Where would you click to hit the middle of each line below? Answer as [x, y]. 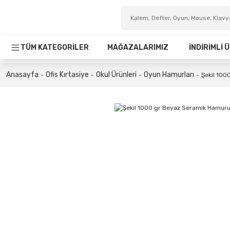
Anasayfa [22, 75]
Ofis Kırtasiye [67, 75]
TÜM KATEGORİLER [55, 47]
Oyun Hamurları [169, 75]
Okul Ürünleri [116, 75]
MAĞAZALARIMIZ [138, 47]
